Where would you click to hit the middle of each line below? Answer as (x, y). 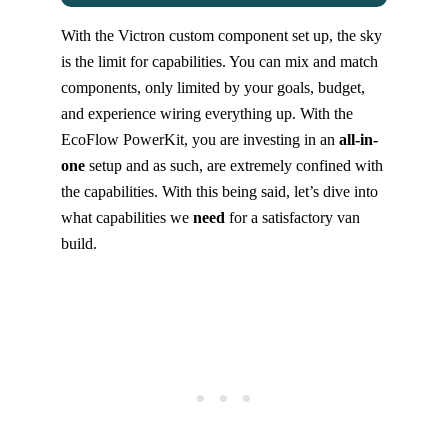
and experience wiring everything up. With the (206, 114)
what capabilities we (126, 218)
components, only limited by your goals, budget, (212, 88)
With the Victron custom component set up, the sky (221, 36)
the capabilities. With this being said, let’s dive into (219, 192)
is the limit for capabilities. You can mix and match (219, 62)
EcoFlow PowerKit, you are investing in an (199, 140)
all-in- (358, 140)
